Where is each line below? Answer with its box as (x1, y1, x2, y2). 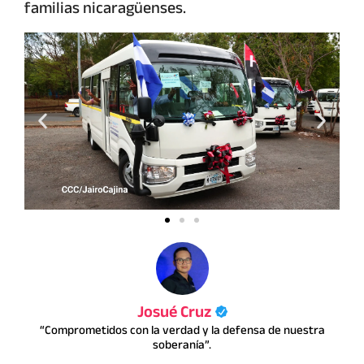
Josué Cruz (136, 296, 212, 327)
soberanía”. (153, 332, 211, 356)
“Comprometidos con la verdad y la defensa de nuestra (39, 318, 325, 341)
